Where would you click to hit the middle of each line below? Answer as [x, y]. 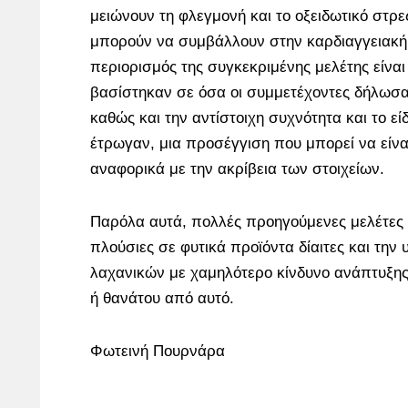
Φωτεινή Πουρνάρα [158, 351]
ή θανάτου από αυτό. [162, 298]
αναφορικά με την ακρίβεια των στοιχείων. [237, 169]
